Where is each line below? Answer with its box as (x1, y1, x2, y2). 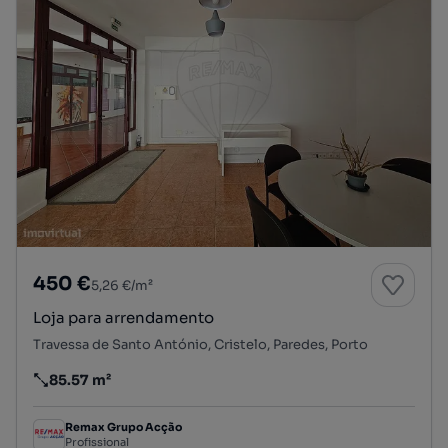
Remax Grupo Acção (65, 420, 182, 435)
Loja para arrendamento (68, 307, 214, 327)
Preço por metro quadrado (32, 379, 221, 398)
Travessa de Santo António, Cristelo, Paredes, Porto (33, 335, 368, 353)
